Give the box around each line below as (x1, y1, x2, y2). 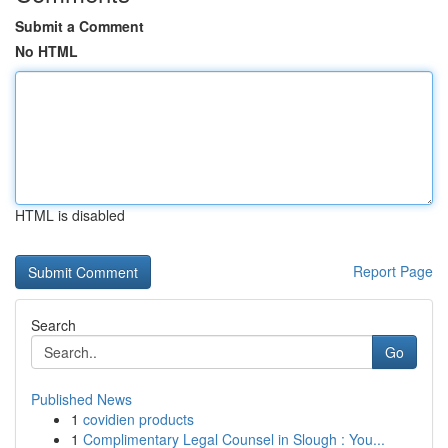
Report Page (353, 261, 433, 281)
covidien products (83, 409, 194, 429)
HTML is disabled (15, 205, 125, 225)
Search (31, 315, 76, 335)
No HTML (15, 41, 78, 61)
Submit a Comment (15, 16, 144, 36)
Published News (31, 389, 132, 409)
